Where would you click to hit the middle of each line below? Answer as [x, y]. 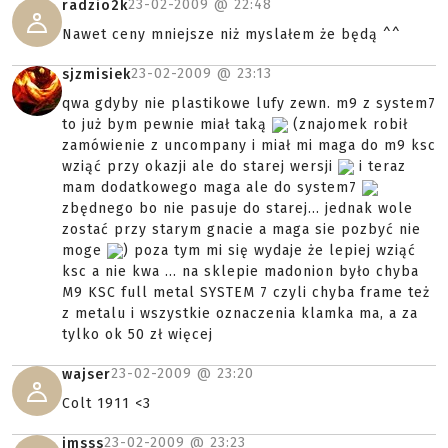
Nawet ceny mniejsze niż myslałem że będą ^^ [231, 34]
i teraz [380, 166]
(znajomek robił [348, 124]
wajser [86, 374]
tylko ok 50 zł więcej [137, 334]
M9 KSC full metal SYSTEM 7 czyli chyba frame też [246, 292]
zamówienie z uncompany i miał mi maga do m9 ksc [249, 145]
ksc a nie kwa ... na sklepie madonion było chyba [240, 271]
